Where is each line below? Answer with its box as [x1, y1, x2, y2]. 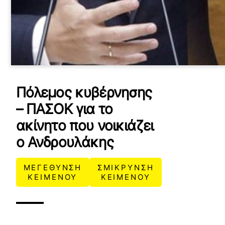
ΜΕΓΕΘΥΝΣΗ [23, 163, 82, 172]
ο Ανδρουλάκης [16, 134, 114, 151]
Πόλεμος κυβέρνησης [16, 84, 152, 101]
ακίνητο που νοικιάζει [16, 117, 154, 134]
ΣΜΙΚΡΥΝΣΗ [97, 163, 154, 172]
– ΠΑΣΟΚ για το [16, 100, 113, 118]
